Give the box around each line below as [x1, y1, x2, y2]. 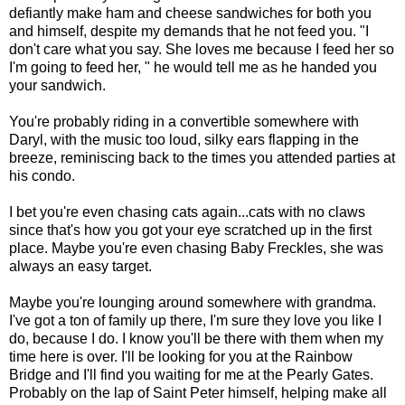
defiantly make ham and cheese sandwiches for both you [9, 5, 372, 22]
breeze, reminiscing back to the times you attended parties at [9, 150, 395, 166]
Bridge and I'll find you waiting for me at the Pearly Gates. [9, 367, 373, 383]
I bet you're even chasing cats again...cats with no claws [9, 204, 365, 221]
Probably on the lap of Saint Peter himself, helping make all [9, 385, 387, 401]
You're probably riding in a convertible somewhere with [9, 114, 359, 130]
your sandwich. [9, 78, 106, 94]
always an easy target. [9, 259, 152, 275]
